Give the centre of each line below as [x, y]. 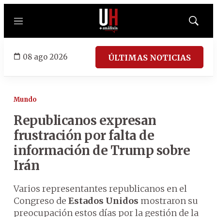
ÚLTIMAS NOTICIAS [149, 57]
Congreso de [41, 201]
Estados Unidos [103, 201]
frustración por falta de [84, 135]
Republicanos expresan [85, 120]
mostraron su [168, 201]
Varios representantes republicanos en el [100, 189]
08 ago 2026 [45, 57]
